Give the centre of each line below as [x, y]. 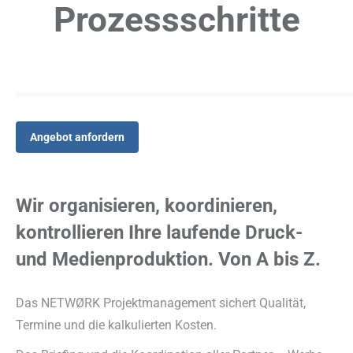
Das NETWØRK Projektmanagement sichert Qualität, [161, 303]
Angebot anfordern [77, 137]
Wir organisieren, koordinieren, [147, 206]
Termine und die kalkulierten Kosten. [116, 325]
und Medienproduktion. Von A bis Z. [168, 259]
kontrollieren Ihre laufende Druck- [159, 232]
